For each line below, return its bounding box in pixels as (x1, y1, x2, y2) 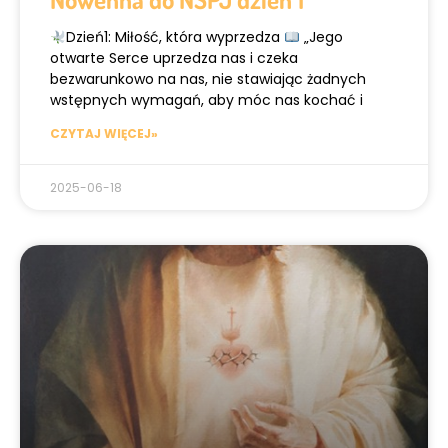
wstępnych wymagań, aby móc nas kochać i (50, 90, 363, 111)
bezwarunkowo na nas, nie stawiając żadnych (50, 69, 366, 90)
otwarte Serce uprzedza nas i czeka (50, 48, 298, 69)
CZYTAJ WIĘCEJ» (50, 125, 158, 143)
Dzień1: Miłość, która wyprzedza (65, 27, 284, 48)
